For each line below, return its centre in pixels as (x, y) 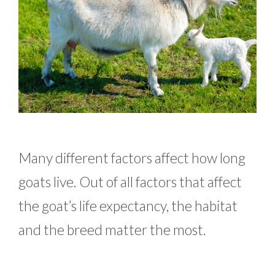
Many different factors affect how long (132, 158)
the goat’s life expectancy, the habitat (128, 206)
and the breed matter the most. (114, 230)
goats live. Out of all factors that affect (130, 182)
